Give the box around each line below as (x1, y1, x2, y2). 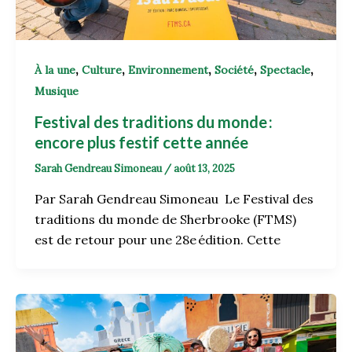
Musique (35, 84, 79, 99)
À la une (35, 63, 75, 78)
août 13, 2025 (174, 162, 235, 176)
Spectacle (260, 63, 310, 78)
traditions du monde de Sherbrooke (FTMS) (35, 211, 296, 227)
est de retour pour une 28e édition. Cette (35, 231, 280, 247)
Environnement (128, 63, 208, 78)
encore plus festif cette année (35, 133, 251, 152)
